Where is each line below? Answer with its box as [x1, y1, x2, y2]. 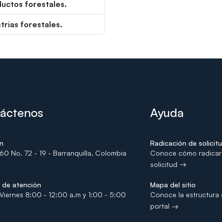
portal [150, 202, 171, 211]
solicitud [150, 160, 179, 169]
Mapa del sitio [150, 180, 196, 189]
